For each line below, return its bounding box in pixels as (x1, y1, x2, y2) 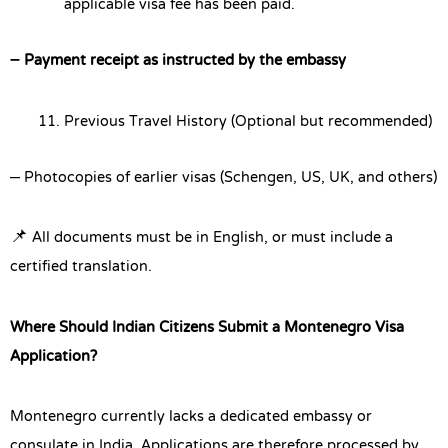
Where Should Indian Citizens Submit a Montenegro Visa (10, 308, 404, 347)
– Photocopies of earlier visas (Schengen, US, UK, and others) (10, 158, 437, 197)
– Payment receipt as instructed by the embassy (10, 42, 346, 81)
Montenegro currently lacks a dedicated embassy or (10, 398, 372, 437)
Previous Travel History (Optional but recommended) (64, 102, 432, 141)
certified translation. (10, 248, 152, 287)
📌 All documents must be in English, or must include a (10, 219, 393, 258)
